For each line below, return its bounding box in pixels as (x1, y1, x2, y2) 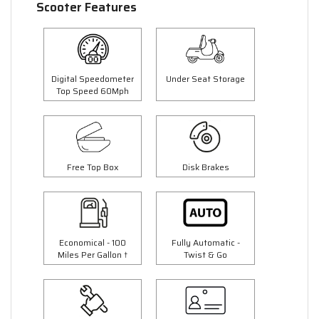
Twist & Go (184, 247, 228, 261)
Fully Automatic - (171, 235, 240, 249)
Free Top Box (66, 159, 119, 174)
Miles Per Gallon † (58, 247, 128, 261)
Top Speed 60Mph (56, 84, 130, 98)
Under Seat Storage (166, 72, 246, 86)
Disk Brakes (182, 159, 229, 174)
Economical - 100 (59, 235, 127, 249)
